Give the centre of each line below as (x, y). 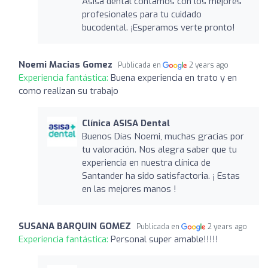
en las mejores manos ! (129, 189)
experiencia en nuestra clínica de (146, 162)
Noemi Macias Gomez (66, 64)
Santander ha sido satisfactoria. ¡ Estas (161, 176)
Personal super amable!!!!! (165, 239)
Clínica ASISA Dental (126, 123)
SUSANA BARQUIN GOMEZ (75, 226)
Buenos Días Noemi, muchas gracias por (163, 136)
